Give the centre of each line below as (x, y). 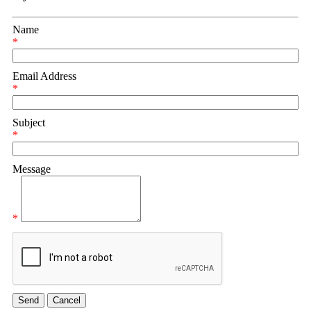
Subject (29, 122)
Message (32, 169)
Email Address (44, 76)
